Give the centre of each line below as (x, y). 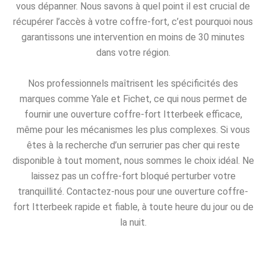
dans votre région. (133, 53)
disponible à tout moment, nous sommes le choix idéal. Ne (133, 160)
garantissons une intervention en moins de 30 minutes (133, 37)
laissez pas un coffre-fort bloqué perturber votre (133, 176)
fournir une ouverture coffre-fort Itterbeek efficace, (133, 114)
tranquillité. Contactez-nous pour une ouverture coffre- (133, 191)
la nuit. (133, 222)
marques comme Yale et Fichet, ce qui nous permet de (133, 99)
